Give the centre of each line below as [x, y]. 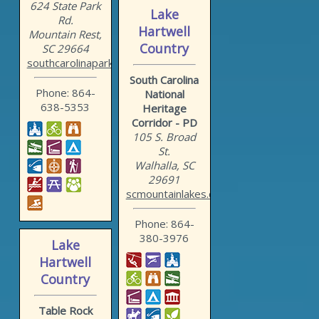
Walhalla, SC [164, 166]
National [164, 94]
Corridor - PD [164, 123]
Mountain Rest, [66, 35]
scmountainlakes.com [177, 194]
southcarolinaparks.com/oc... [95, 63]
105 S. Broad [164, 137]
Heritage [164, 109]
